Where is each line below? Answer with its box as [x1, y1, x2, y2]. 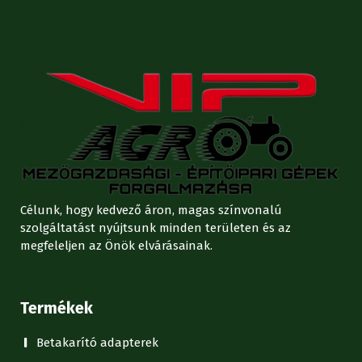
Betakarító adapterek [36, 335, 158, 350]
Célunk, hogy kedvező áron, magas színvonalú [20, 202, 282, 217]
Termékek [20, 297, 93, 318]
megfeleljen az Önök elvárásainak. [20, 238, 213, 253]
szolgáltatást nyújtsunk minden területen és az [20, 220, 291, 235]
